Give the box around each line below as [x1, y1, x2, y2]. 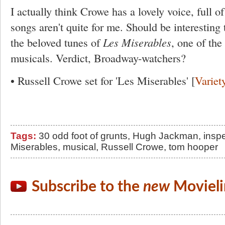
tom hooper [169, 142, 218, 152]
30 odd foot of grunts [39, 131, 128, 141]
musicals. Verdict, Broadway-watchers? [11, 50, 186, 65]
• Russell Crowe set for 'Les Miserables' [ [11, 73, 195, 88]
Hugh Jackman [133, 131, 198, 141]
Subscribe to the [32, 179, 143, 195]
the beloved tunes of [11, 35, 103, 50]
